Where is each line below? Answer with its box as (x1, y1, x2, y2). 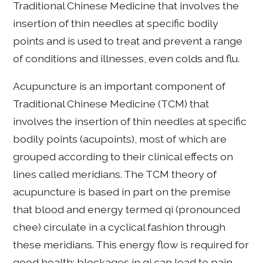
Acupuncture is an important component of (13, 80, 226, 93)
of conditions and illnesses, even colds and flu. (13, 52, 240, 65)
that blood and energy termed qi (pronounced (13, 203, 241, 216)
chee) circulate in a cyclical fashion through (13, 221, 226, 234)
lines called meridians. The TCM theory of (13, 168, 217, 181)
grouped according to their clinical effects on (13, 150, 234, 163)
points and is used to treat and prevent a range (13, 34, 243, 47)
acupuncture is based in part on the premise (13, 186, 231, 198)
